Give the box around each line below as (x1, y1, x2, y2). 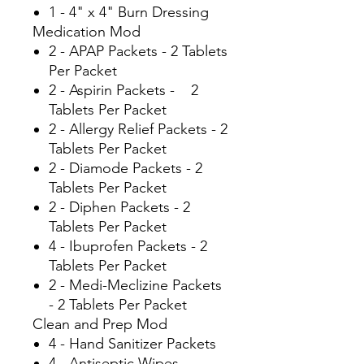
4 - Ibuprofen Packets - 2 (49, 237, 207, 256)
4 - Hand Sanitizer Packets (49, 335, 216, 353)
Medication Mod (32, 23, 141, 41)
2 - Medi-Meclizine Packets (49, 276, 222, 295)
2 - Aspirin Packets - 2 (49, 81, 198, 100)
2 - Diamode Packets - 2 (49, 159, 202, 178)
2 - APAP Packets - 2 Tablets (49, 42, 227, 61)
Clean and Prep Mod (32, 315, 167, 334)
